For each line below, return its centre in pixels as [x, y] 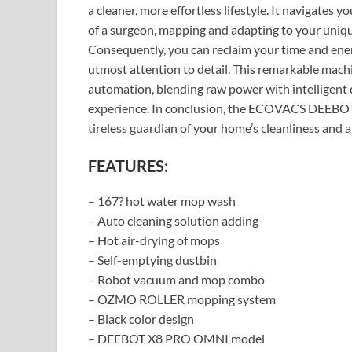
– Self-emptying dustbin [152, 259]
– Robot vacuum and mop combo [176, 279]
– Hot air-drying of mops [154, 240]
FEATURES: [128, 165]
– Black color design [141, 318]
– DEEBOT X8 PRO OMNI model [176, 338]
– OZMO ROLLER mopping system [182, 299]
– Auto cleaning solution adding [173, 220]
